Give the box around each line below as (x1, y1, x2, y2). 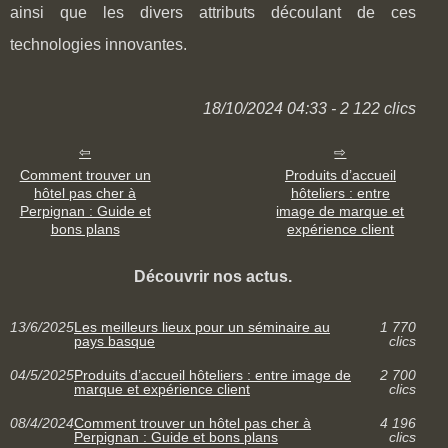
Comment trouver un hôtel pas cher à (74, 414, 311, 431)
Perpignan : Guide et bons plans (74, 428, 278, 445)
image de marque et (276, 202, 405, 219)
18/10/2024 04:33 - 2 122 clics (202, 99, 416, 117)
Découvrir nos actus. (133, 267, 292, 285)
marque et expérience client (74, 380, 250, 397)
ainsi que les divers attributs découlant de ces (10, 3, 416, 21)
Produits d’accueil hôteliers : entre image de (74, 366, 351, 383)
